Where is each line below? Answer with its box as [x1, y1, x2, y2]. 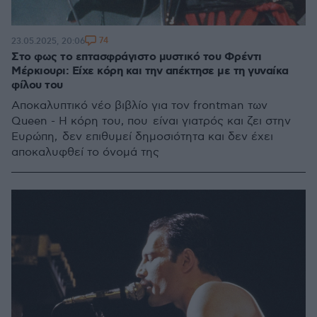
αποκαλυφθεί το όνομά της [11, 146, 159, 159]
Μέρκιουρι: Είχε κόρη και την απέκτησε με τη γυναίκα [11, 64, 289, 79]
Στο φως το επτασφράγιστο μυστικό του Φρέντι [11, 50, 262, 64]
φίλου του [11, 78, 63, 93]
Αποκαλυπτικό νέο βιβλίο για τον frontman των [11, 99, 267, 113]
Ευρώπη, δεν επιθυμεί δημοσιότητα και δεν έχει [11, 130, 273, 144]
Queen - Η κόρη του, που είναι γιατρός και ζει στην [11, 115, 291, 128]
